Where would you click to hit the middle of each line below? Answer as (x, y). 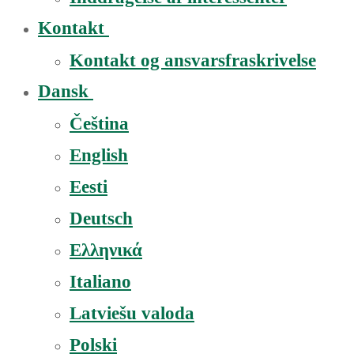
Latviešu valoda (132, 313)
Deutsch (101, 218)
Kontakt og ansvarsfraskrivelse (193, 60)
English (99, 155)
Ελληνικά (106, 250)
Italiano (100, 282)
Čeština (99, 124)
